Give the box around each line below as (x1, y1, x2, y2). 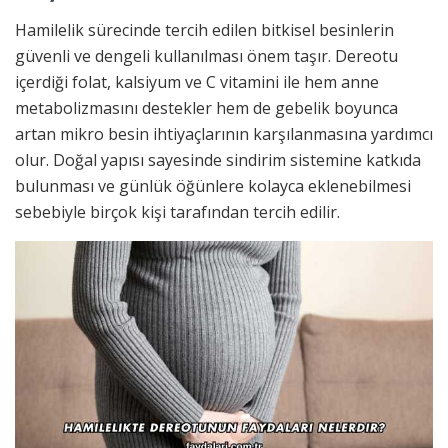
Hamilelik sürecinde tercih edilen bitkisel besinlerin (15, 19, 394, 42)
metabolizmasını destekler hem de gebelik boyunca (15, 97, 398, 120)
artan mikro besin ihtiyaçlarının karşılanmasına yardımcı (15, 123, 433, 146)
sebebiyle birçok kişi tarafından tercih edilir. (15, 201, 340, 224)
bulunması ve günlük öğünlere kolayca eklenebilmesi (15, 175, 411, 198)
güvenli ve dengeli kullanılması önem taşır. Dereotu (15, 45, 398, 68)
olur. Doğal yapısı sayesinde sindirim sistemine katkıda (15, 149, 421, 172)
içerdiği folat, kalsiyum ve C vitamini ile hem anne (15, 71, 379, 94)
